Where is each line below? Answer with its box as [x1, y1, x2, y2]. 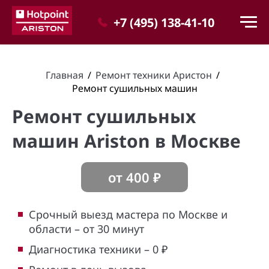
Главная [45, 68, 83, 82]
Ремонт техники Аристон [95, 68, 212, 82]
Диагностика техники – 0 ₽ [29, 242, 168, 256]
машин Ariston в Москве [12, 128, 241, 153]
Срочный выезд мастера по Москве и [29, 207, 228, 222]
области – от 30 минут [29, 222, 144, 236]
